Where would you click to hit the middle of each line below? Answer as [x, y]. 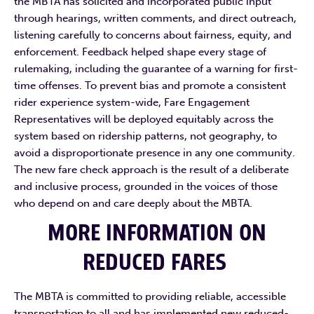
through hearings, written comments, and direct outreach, [155, 18]
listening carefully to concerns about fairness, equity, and [153, 35]
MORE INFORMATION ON [157, 233]
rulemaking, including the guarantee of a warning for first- [156, 68]
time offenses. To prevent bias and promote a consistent [150, 85]
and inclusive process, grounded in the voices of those [146, 186]
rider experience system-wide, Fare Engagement [132, 102]
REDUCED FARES [154, 262]
